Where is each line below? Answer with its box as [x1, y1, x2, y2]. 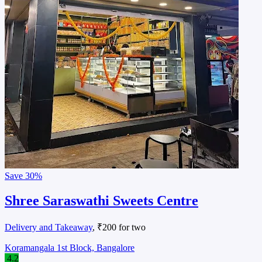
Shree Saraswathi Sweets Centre [5, 192, 198, 208]
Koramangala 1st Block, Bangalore [5, 242, 135, 253]
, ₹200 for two [92, 222, 146, 232]
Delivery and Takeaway [5, 222, 92, 232]
